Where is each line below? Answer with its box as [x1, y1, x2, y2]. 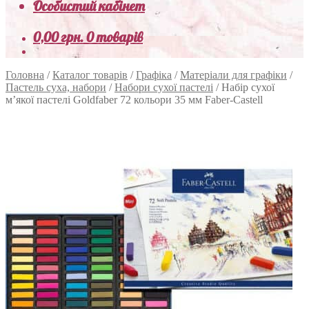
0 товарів [86, 28, 143, 46]
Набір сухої [221, 81, 275, 93]
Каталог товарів [52, 69, 128, 81]
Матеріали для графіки [180, 69, 287, 81]
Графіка [136, 69, 172, 81]
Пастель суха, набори [6, 81, 106, 93]
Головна [6, 69, 44, 81]
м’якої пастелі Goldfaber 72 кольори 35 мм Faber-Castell [6, 94, 263, 106]
